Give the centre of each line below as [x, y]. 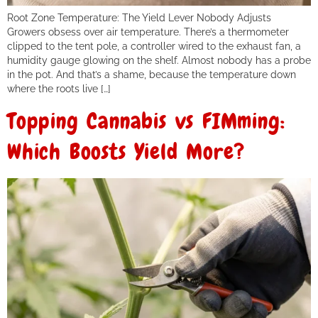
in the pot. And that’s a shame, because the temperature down [152, 74]
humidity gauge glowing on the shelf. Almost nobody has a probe [159, 60]
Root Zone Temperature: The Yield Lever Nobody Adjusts [139, 17]
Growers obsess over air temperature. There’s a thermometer [148, 31]
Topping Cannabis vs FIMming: [146, 121]
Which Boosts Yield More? [126, 152]
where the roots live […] [59, 88]
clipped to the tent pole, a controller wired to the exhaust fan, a [154, 45]
